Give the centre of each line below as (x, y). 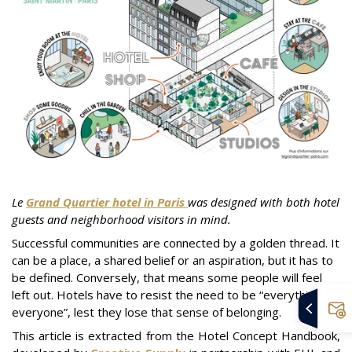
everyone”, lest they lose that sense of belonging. (147, 312)
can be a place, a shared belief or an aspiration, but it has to (172, 260)
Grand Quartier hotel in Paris (107, 202)
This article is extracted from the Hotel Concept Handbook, (176, 336)
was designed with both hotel (264, 202)
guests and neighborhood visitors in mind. (121, 220)
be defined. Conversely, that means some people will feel (167, 278)
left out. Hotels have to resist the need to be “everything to (174, 295)
